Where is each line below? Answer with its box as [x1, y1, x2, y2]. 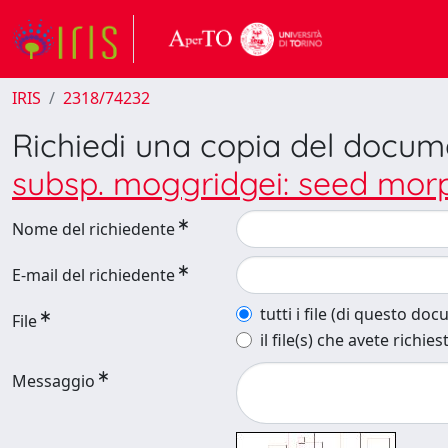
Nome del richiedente [12, 218, 175, 240]
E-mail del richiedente [12, 264, 175, 286]
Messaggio [12, 370, 95, 392]
